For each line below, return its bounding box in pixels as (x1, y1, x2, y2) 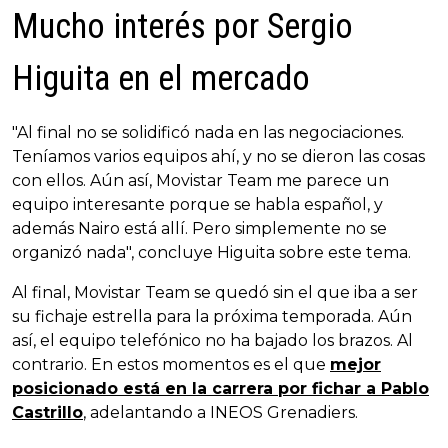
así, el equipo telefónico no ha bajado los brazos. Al (12, 330, 413, 350)
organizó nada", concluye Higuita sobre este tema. (12, 242, 411, 262)
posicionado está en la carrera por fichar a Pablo (12, 378, 429, 398)
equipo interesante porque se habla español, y (12, 194, 383, 214)
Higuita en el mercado (12, 57, 310, 99)
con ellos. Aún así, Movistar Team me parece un (12, 170, 389, 190)
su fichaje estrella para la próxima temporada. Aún (12, 306, 412, 326)
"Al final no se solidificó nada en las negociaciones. (12, 122, 404, 142)
